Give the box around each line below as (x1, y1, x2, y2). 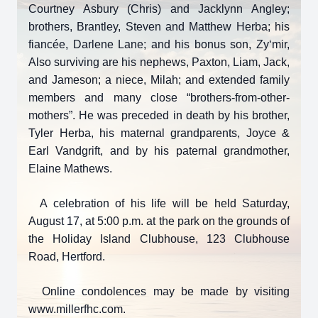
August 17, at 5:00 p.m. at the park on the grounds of (28, 215, 290, 227)
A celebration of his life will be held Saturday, (28, 197, 290, 209)
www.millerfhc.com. (28, 303, 126, 315)
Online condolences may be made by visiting (28, 285, 290, 297)
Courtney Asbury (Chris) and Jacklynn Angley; (28, 3, 290, 15)
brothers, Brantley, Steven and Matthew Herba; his (28, 21, 290, 33)
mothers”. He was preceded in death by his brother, (28, 109, 290, 121)
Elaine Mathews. (28, 163, 112, 175)
